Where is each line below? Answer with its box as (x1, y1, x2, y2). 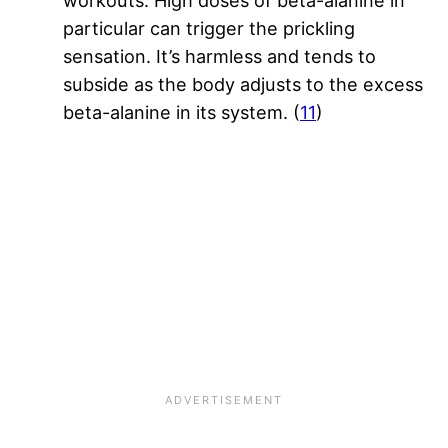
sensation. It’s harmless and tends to (63, 45, 376, 68)
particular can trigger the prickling (63, 17, 355, 40)
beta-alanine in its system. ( (63, 101, 300, 124)
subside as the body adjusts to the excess (63, 73, 423, 96)
